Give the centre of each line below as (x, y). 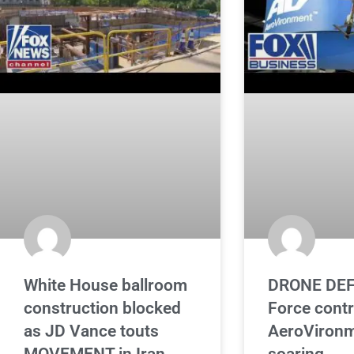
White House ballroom (105, 286)
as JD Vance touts (91, 331)
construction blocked (102, 309)
